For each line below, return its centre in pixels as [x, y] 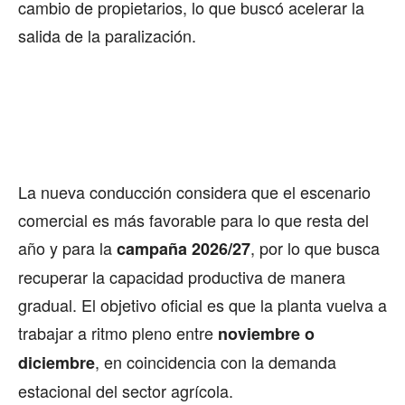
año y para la [67, 248]
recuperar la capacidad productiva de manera [182, 277]
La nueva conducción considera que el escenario [194, 192]
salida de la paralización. [107, 36]
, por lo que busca [315, 248]
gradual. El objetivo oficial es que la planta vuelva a [202, 305]
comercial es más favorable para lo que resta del [193, 220]
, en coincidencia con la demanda [216, 362]
